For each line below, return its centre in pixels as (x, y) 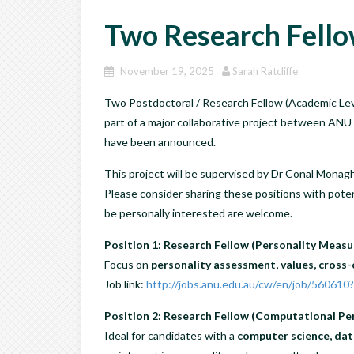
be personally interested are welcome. (198, 213)
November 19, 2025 (167, 71)
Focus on (128, 264)
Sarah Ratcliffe (265, 71)
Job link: (125, 284)
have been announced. (160, 141)
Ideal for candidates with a (171, 335)
